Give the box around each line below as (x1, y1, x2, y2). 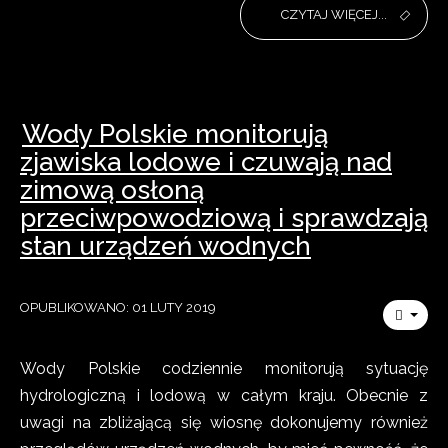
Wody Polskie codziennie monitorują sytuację (20, 359, 428, 378)
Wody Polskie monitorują (22, 119, 328, 149)
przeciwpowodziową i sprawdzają (20, 203, 428, 233)
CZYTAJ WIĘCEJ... (281, 7, 387, 22)
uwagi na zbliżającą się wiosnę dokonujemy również (20, 413, 428, 432)
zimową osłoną (20, 175, 204, 205)
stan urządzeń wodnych (20, 231, 311, 261)
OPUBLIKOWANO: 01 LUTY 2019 (20, 300, 216, 315)
